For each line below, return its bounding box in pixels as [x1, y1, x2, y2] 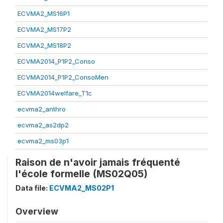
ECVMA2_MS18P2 [17, 41, 71, 49]
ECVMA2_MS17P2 [17, 25, 71, 33]
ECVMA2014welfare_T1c [17, 89, 92, 97]
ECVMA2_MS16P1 [17, 9, 70, 17]
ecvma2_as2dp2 [17, 120, 69, 129]
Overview [15, 206, 58, 217]
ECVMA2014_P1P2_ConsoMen [17, 73, 109, 81]
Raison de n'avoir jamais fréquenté [15, 156, 180, 168]
